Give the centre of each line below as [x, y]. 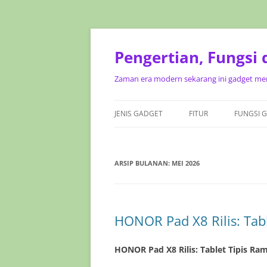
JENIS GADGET [139, 114]
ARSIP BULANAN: [143, 163]
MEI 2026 [186, 163]
